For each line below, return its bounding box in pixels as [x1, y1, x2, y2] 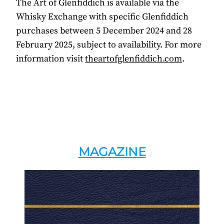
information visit [16, 53, 85, 65]
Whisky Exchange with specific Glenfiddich [16, 11, 188, 23]
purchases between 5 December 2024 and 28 [16, 25, 192, 37]
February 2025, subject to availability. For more [16, 39, 201, 51]
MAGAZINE [78, 144, 146, 159]
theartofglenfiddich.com [85, 53, 182, 65]
